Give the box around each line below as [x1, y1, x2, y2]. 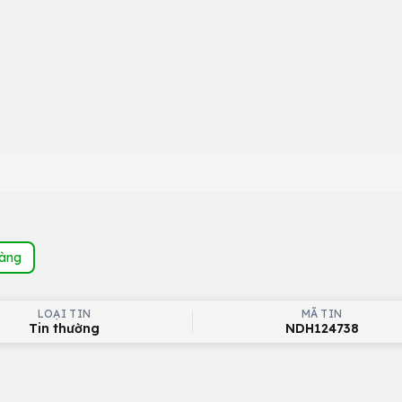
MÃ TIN [301, 307, 343, 320]
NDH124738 [284, 320, 359, 336]
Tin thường [29, 320, 100, 336]
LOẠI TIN [37, 307, 92, 320]
